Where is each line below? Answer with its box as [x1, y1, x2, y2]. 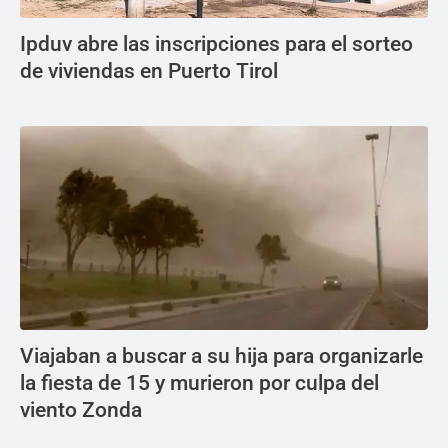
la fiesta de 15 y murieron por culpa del [20, 371, 379, 395]
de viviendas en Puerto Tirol [20, 59, 278, 83]
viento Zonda [20, 398, 142, 422]
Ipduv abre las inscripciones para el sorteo [20, 32, 413, 56]
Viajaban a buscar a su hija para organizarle [20, 344, 423, 368]
